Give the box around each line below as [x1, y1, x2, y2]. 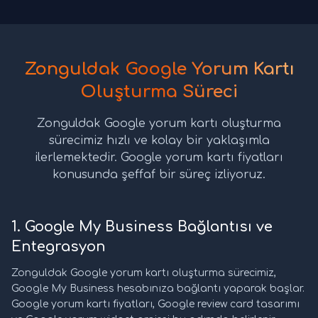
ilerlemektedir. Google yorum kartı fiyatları [35, 151, 283, 165]
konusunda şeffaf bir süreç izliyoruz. [53, 168, 265, 182]
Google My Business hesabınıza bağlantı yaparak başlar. [11, 283, 305, 295]
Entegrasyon [11, 238, 106, 256]
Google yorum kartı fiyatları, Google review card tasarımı [11, 299, 300, 310]
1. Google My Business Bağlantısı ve [11, 219, 273, 236]
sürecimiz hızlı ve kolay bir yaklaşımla [48, 134, 270, 148]
